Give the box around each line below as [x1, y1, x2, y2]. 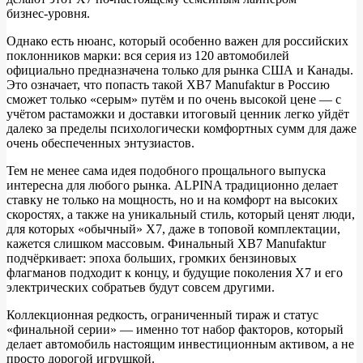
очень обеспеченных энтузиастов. [6, 136, 194, 151]
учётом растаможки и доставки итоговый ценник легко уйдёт [6, 107, 349, 122]
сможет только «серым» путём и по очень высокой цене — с [6, 92, 341, 107]
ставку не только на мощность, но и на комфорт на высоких [6, 193, 338, 207]
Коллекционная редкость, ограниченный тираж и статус [6, 308, 318, 322]
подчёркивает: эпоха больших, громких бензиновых [6, 251, 297, 266]
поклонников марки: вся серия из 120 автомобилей [6, 49, 289, 63]
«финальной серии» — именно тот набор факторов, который [6, 322, 344, 337]
